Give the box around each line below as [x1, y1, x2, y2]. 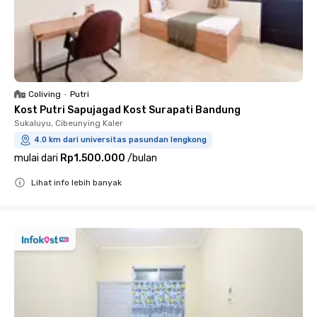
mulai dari [14, 152, 58, 165]
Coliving [28, 89, 61, 100]
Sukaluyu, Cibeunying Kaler [14, 118, 123, 129]
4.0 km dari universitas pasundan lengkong [34, 135, 207, 145]
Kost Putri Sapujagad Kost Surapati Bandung [14, 104, 241, 117]
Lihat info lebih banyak [31, 178, 122, 188]
